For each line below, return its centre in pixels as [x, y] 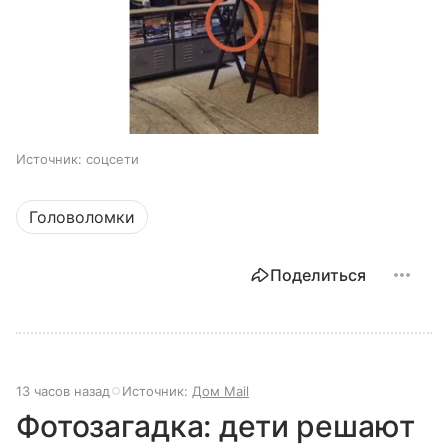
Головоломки [82, 216]
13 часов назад [63, 390]
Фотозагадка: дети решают [215, 425]
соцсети [112, 158]
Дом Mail [220, 390]
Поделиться [318, 274]
